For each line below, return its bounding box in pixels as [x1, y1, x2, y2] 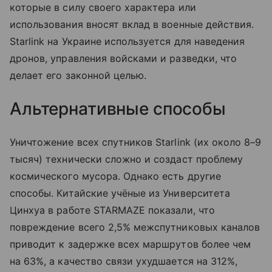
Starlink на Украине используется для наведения [10, 35, 245, 48]
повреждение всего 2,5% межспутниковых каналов [10, 221, 260, 234]
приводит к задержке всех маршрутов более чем [10, 238, 251, 251]
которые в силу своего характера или [10, 1, 196, 14]
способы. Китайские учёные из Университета [10, 187, 230, 200]
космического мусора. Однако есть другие [10, 170, 221, 183]
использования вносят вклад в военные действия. [10, 18, 254, 31]
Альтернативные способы [10, 98, 226, 120]
